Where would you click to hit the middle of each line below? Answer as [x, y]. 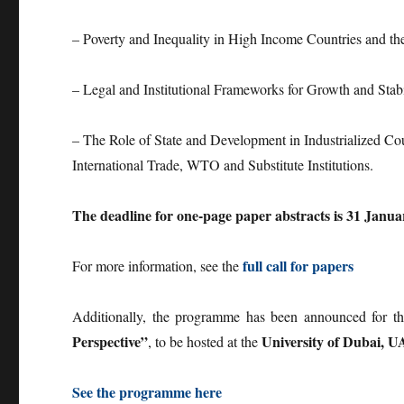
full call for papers [298, 266]
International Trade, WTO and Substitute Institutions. [223, 165]
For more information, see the [158, 266]
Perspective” [110, 342]
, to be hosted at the [205, 342]
